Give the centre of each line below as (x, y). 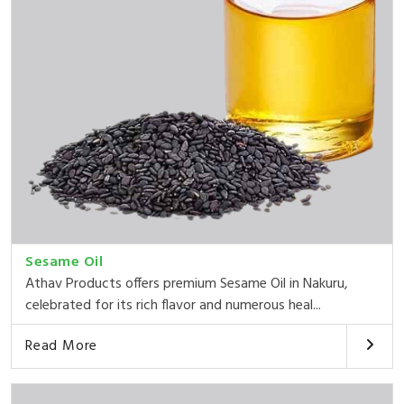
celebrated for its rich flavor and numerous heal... (173, 305)
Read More (62, 346)
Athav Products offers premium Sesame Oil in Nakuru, (187, 284)
